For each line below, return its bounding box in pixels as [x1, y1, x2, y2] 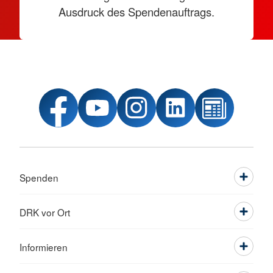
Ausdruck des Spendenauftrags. [58, 4, 214, 20]
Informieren [19, 240, 68, 254]
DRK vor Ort [19, 205, 70, 219]
